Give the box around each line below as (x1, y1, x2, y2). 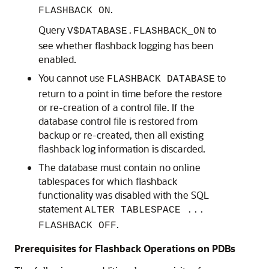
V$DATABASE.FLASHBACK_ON (67, 26, 205, 37)
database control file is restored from (38, 115, 198, 127)
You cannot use (38, 71, 107, 84)
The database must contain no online (38, 161, 201, 174)
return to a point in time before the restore (38, 87, 222, 100)
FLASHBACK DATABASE (107, 74, 215, 85)
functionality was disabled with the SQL (38, 189, 209, 201)
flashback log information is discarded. (38, 142, 205, 155)
